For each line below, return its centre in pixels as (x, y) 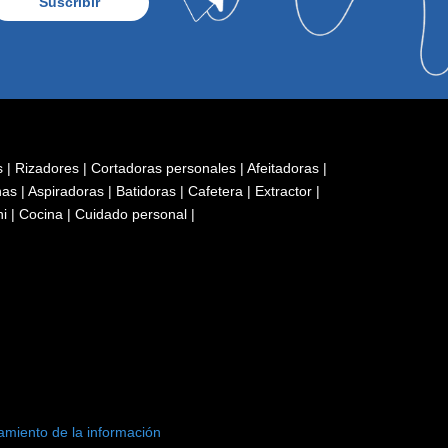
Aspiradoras (68, 190)
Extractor (285, 190)
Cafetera (217, 190)
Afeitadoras (285, 167)
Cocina (43, 213)
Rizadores (49, 167)
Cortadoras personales (165, 167)
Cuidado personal (133, 213)
